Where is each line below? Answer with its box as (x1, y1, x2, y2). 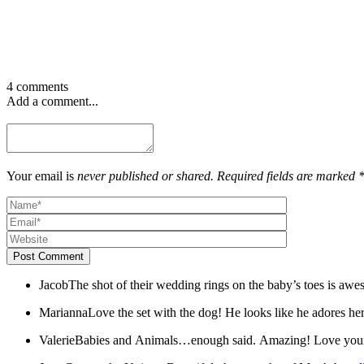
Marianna (39, 305, 88, 319)
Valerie (39, 332, 75, 347)
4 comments (6, 79, 68, 93)
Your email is (6, 168, 77, 183)
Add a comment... (6, 93, 98, 108)
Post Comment (13, 249, 84, 262)
